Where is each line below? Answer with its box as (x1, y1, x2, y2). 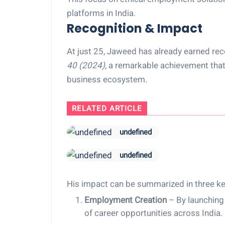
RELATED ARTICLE (72, 104, 142, 113)
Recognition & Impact (67, 20, 202, 37)
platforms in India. (67, 8, 136, 18)
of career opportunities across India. (84, 208, 222, 218)
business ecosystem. (67, 74, 147, 84)
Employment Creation (84, 195, 167, 205)
